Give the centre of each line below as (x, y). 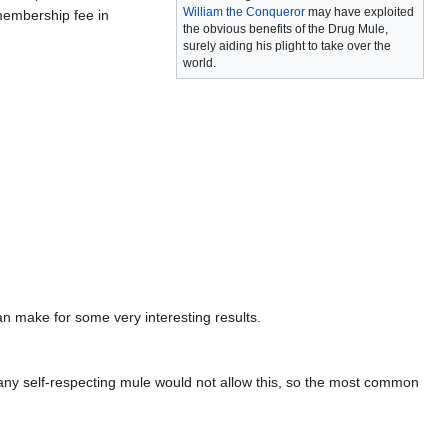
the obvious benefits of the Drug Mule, (285, 28)
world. (199, 62)
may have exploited (359, 11)
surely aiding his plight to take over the (287, 45)
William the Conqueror (244, 11)
